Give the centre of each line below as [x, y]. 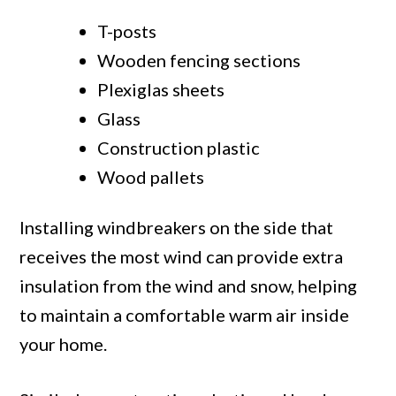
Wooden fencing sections [199, 61]
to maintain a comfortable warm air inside [185, 315]
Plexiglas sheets [161, 90]
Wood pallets [151, 177]
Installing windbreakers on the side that [177, 228]
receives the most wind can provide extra [182, 257]
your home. [64, 344]
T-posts [127, 31]
